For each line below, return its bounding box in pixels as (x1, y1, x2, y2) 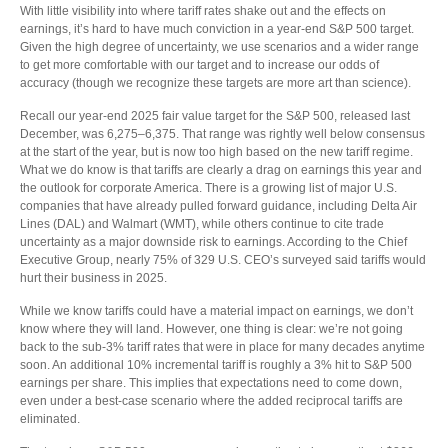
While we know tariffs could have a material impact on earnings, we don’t (20, 304, 413, 318)
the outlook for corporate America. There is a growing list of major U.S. (20, 181, 397, 195)
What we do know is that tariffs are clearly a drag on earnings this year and (20, 163, 422, 177)
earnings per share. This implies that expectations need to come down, (20, 376, 402, 390)
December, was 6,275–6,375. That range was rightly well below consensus (20, 127, 425, 141)
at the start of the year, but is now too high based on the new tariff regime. (20, 145, 413, 159)
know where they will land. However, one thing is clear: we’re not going (20, 322, 403, 336)
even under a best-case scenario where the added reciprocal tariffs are (20, 394, 403, 408)
